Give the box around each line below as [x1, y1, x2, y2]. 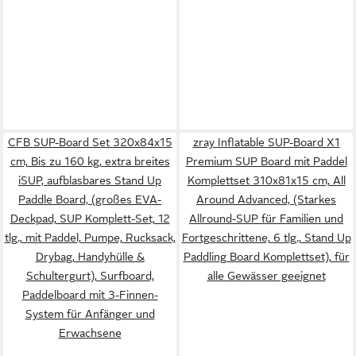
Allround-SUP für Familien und [189, 211, 343, 225]
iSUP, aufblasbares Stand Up [18, 173, 161, 187]
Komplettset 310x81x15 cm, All [187, 173, 346, 187]
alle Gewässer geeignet [207, 269, 326, 282]
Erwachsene [58, 326, 122, 339]
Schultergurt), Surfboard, [25, 269, 154, 282]
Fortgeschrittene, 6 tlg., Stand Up [181, 230, 351, 244]
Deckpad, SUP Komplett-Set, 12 [10, 211, 170, 225]
